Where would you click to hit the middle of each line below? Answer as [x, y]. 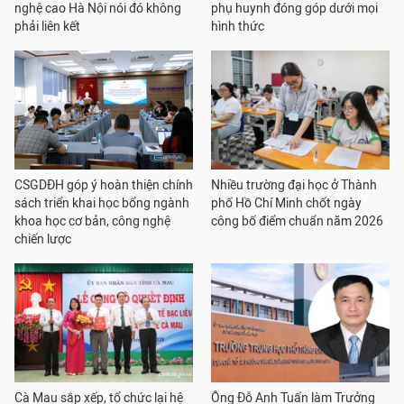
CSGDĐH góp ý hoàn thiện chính [104, 185]
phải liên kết [47, 26]
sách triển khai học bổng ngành [102, 203]
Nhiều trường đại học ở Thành [294, 185]
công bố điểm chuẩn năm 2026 [297, 221]
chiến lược [43, 239]
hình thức [238, 26]
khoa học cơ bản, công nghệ [92, 221]
